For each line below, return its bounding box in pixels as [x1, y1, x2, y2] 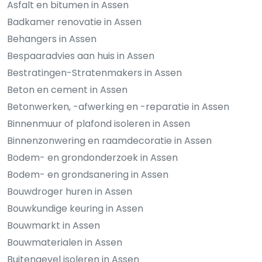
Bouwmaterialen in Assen [7, 236, 122, 250]
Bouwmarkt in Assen [7, 219, 100, 233]
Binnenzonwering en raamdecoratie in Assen [7, 134, 212, 148]
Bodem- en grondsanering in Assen [7, 168, 168, 182]
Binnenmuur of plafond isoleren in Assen [7, 117, 190, 131]
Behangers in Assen [7, 32, 96, 46]
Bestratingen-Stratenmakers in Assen [7, 66, 182, 80]
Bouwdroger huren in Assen [7, 185, 132, 199]
